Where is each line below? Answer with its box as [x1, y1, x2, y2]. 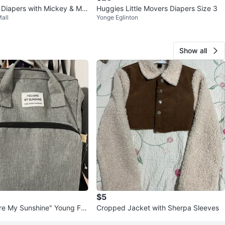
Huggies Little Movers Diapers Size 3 [96, 4, 217, 13]
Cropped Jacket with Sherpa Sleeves [96, 203, 219, 212]
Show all [179, 46, 207, 55]
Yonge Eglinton [96, 14, 138, 22]
